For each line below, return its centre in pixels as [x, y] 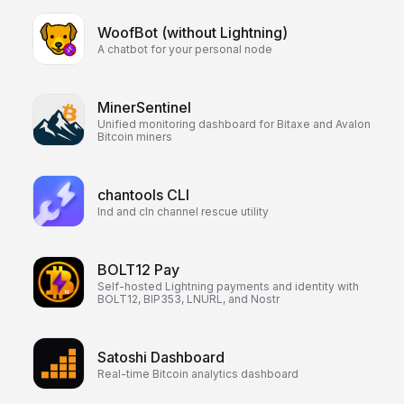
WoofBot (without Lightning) [193, 32]
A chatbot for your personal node [185, 49]
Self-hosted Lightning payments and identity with [228, 286]
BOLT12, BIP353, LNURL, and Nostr [188, 299]
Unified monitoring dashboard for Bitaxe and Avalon [234, 124]
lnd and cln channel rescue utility [183, 211]
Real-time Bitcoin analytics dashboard [198, 374]
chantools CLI [143, 195]
